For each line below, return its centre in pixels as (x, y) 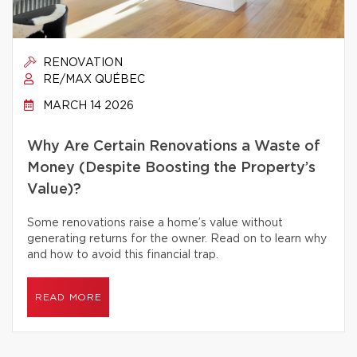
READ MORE (69, 297)
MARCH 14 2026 (87, 106)
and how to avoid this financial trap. (123, 255)
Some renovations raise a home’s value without (155, 223)
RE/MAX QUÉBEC (92, 80)
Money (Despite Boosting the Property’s (171, 168)
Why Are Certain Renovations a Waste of (174, 147)
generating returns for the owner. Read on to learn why (177, 239)
